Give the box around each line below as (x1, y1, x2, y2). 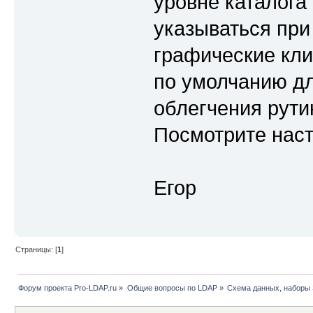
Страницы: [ (15, 245, 58, 254)
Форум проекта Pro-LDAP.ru (18, 283, 117, 292)
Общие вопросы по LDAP (126, 283, 217, 292)
